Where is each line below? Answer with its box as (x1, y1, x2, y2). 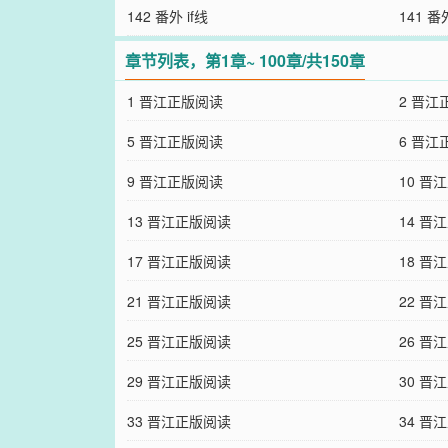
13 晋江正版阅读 (126, 211, 231, 231)
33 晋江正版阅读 (126, 411, 231, 431)
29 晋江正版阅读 (126, 371, 231, 391)
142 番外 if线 (126, 6, 208, 26)
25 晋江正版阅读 (126, 331, 231, 351)
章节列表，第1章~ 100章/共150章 (125, 49, 366, 72)
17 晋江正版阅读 (126, 251, 231, 271)
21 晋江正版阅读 (126, 291, 231, 311)
